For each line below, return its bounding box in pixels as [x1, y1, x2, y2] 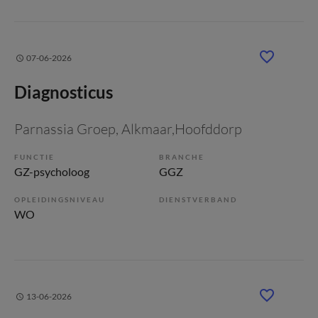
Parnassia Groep [14, 120, 116, 138]
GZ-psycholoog [14, 165, 89, 178]
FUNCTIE [14, 153, 55, 161]
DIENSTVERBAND [159, 195, 237, 204]
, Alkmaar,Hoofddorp [116, 120, 242, 138]
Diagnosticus [14, 82, 113, 102]
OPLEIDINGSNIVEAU [14, 195, 105, 204]
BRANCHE [159, 153, 204, 161]
